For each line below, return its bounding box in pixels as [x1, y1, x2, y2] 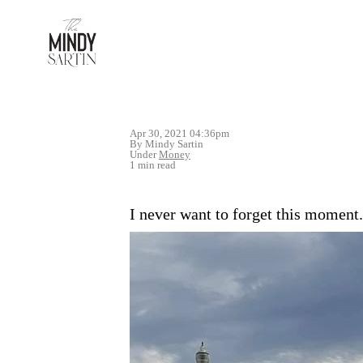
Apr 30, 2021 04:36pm [130, 127, 229, 140]
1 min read [130, 159, 176, 172]
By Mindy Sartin [130, 138, 203, 151]
